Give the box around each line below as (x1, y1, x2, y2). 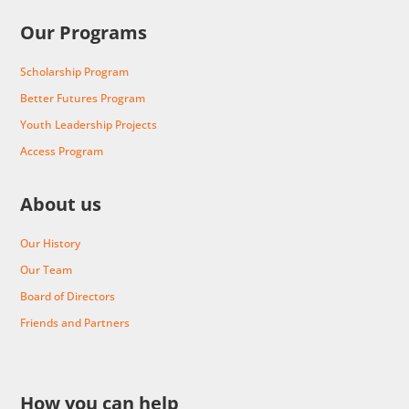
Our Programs (20, 19, 148, 45)
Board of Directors (20, 288, 116, 304)
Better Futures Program (20, 89, 146, 106)
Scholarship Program (20, 63, 130, 79)
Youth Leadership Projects (20, 116, 158, 132)
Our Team (20, 261, 73, 278)
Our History (20, 235, 81, 251)
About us (20, 191, 102, 216)
